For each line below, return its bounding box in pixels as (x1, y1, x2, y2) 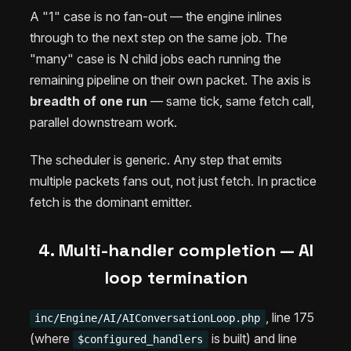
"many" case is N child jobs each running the (30, 50, 281, 67)
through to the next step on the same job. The (30, 29, 288, 45)
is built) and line (208, 331, 297, 347)
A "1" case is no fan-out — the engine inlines (30, 8, 282, 24)
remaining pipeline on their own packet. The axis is (30, 71, 311, 88)
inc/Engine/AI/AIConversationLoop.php (34, 312, 261, 325)
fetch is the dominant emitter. (30, 194, 192, 210)
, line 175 (265, 309, 314, 326)
